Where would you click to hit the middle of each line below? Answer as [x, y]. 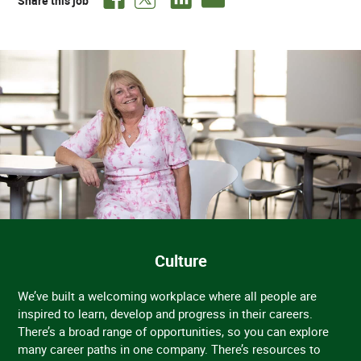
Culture [180, 261]
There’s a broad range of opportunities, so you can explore [174, 332]
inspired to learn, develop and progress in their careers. [166, 314]
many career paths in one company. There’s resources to [170, 349]
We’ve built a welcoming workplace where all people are [168, 296]
